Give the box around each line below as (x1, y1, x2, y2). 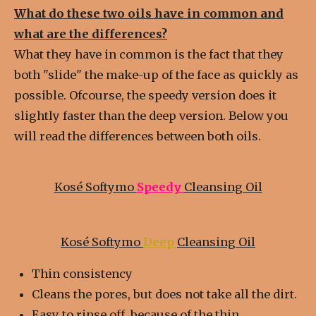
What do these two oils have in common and (14, 6, 284, 20)
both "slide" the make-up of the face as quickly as (14, 67, 298, 82)
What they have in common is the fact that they (14, 47, 284, 61)
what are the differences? (14, 26, 167, 41)
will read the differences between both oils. (14, 128, 261, 143)
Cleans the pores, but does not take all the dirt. (31, 286, 297, 301)
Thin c (31, 266, 69, 281)
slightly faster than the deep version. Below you (14, 108, 288, 123)
